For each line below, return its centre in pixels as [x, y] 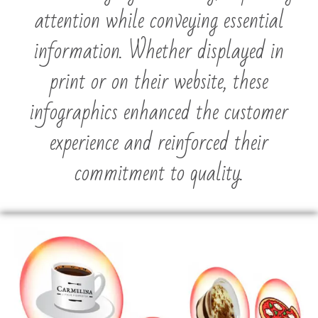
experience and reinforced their [159, 143]
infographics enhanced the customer [159, 112]
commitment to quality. [159, 173]
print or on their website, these [159, 82]
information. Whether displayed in [159, 51]
